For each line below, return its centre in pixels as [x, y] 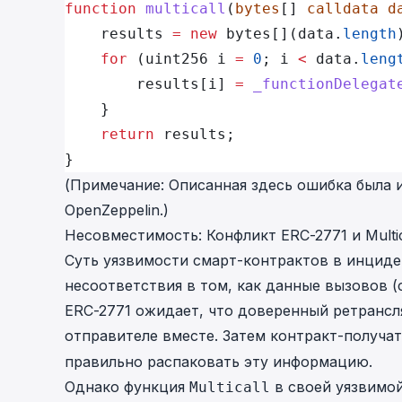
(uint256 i [181, 59]
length [370, 34]
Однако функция [127, 387]
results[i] [150, 84]
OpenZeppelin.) [117, 210]
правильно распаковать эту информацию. [218, 362]
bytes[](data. [280, 34]
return [109, 134]
